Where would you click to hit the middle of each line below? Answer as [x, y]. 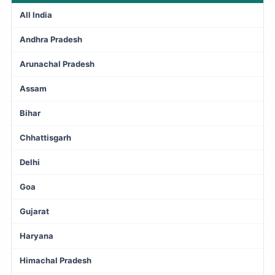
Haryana [37, 235]
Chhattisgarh [45, 137]
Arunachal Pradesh [57, 64]
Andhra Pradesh [51, 39]
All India [36, 14]
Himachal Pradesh [56, 260]
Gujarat [34, 211]
